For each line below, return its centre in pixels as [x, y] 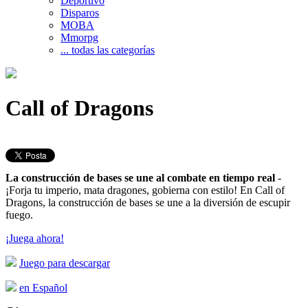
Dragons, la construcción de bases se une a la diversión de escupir [148, 202]
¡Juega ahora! [35, 238]
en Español [43, 287]
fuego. [19, 214]
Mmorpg [79, 37]
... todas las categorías [108, 49]
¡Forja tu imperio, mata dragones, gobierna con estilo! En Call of [145, 190]
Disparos [80, 12]
